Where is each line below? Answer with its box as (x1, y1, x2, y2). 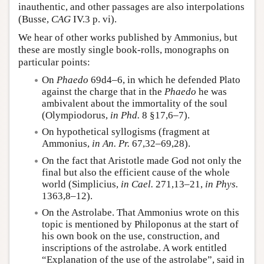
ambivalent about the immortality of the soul (42, 98, 227, 110)
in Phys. (205, 178, 238, 190)
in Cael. (121, 178, 153, 190)
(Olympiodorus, (42, 110, 110, 121)
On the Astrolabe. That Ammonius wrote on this (42, 206, 239, 218)
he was (196, 86, 227, 98)
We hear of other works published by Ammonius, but (18, 32, 237, 44)
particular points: (18, 57, 90, 68)
